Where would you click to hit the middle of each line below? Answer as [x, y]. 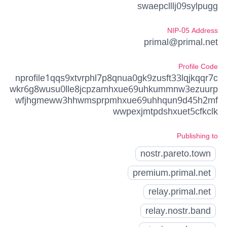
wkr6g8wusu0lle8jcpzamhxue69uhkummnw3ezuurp [114, 89]
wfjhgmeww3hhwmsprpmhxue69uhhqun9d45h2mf [117, 101]
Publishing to [197, 136]
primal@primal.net [181, 42]
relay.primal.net [179, 192]
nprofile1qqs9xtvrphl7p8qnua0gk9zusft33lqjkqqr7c [117, 78]
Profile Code [198, 67]
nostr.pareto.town [175, 154]
